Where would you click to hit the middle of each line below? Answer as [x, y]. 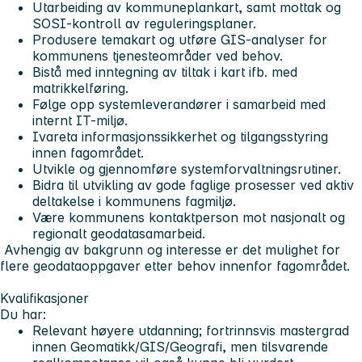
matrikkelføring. [80, 88]
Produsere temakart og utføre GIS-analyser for [180, 40]
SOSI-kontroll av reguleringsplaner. [144, 24]
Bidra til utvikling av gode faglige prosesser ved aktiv [193, 185]
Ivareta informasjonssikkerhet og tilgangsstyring [180, 137]
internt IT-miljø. [80, 121]
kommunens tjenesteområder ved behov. [158, 56]
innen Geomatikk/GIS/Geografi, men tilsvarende [180, 347]
